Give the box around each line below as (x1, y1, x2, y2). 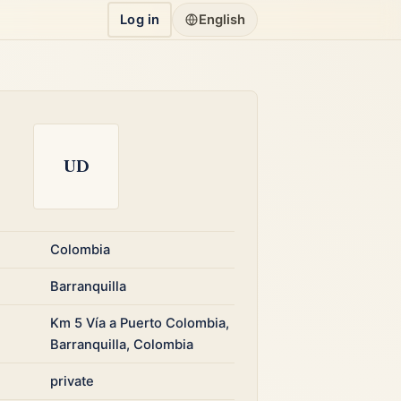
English (199, 12, 246, 28)
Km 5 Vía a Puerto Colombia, (50, 315, 230, 331)
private (50, 373, 95, 389)
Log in (120, 12, 160, 28)
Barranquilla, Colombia (50, 337, 194, 353)
